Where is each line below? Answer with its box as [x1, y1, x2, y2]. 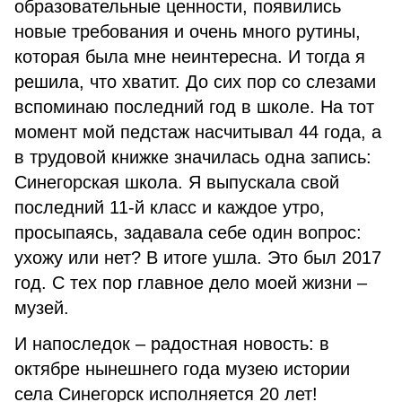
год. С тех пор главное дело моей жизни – [14, 273, 367, 293]
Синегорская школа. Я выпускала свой [14, 172, 339, 192]
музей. [14, 298, 69, 318]
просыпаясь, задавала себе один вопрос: [14, 223, 362, 242]
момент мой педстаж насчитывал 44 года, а [14, 122, 381, 142]
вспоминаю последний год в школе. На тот [14, 97, 374, 117]
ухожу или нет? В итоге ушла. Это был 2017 [14, 248, 381, 267]
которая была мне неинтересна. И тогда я [14, 47, 365, 66]
